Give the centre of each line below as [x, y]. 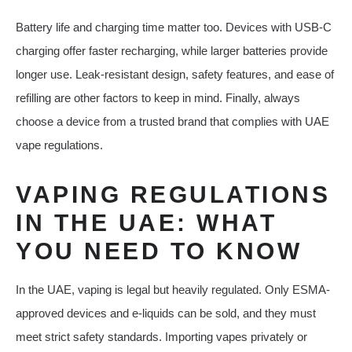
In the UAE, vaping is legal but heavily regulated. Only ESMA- [173, 290]
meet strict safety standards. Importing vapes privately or [161, 337]
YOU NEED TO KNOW [159, 251]
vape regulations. [59, 145]
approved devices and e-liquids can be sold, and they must [166, 313]
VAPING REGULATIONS [173, 195]
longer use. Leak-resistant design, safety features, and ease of [175, 75]
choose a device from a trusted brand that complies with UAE [172, 122]
